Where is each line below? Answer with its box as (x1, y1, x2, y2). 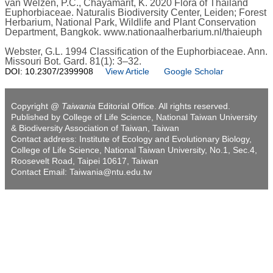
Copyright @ (11, 101, 62, 112)
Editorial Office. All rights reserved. (96, 101, 230, 112)
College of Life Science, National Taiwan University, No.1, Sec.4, (11, 145, 257, 155)
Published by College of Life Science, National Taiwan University (11, 112, 257, 122)
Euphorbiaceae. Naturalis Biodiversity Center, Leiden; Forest (5, 7, 266, 18)
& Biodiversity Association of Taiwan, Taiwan (11, 123, 179, 133)
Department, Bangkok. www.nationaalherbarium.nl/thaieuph (5, 27, 262, 38)
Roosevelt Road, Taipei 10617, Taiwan (11, 156, 158, 166)
